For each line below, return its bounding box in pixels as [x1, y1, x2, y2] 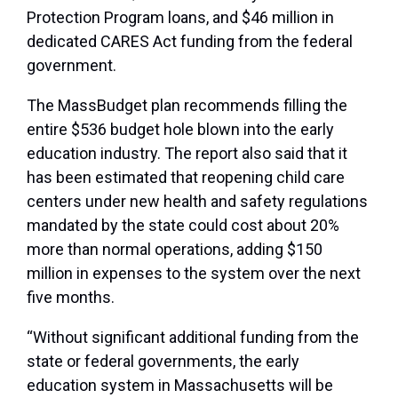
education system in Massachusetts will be [27, 376, 333, 395]
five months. [27, 288, 115, 307]
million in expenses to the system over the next [27, 264, 361, 283]
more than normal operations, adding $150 [27, 240, 322, 259]
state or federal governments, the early [27, 352, 299, 371]
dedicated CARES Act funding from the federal [27, 32, 353, 52]
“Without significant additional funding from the [27, 328, 359, 347]
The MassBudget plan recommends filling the [27, 96, 347, 115]
